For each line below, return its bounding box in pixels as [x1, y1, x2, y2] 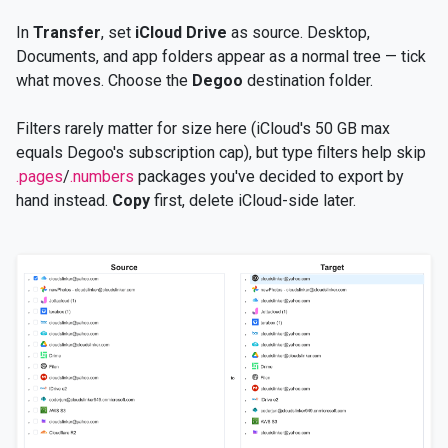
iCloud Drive [135, 22, 227, 42]
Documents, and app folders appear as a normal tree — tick [16, 46, 426, 66]
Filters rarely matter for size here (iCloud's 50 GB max [16, 118, 390, 138]
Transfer [33, 22, 101, 42]
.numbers [70, 166, 134, 186]
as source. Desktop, [227, 22, 370, 42]
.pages [16, 166, 63, 186]
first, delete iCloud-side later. [150, 190, 356, 210]
